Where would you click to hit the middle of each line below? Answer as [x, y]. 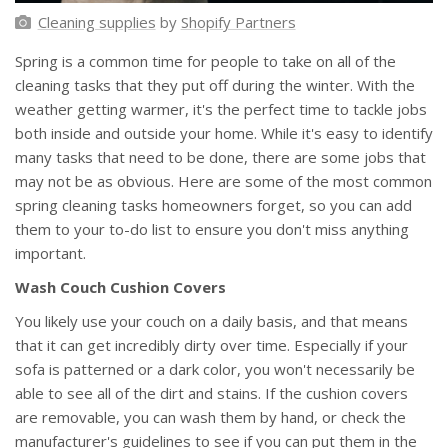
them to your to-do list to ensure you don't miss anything [212, 229]
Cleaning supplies [96, 22]
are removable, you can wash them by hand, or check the [210, 417]
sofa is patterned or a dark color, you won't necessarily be [215, 369]
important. [50, 253]
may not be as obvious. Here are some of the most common [223, 181]
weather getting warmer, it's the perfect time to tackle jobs [221, 109]
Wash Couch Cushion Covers [120, 287]
